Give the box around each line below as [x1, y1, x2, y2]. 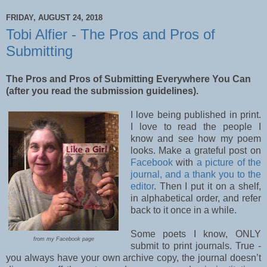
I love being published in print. [130, 110, 261, 120]
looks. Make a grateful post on [130, 145, 261, 156]
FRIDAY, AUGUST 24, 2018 [6, 13, 103, 23]
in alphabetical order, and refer [130, 193, 261, 204]
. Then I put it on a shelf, [153, 181, 261, 192]
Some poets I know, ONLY [130, 229, 261, 240]
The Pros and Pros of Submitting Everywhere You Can [6, 74, 253, 85]
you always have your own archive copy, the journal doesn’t [6, 253, 261, 263]
